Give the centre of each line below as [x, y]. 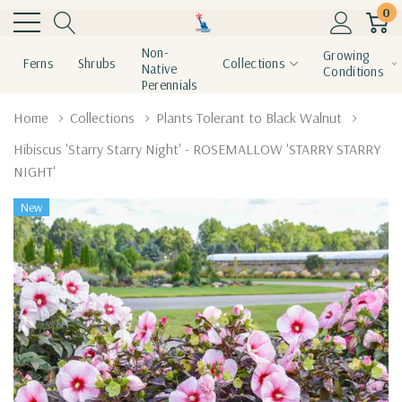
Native [159, 69]
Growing [346, 55]
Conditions [354, 71]
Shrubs [96, 63]
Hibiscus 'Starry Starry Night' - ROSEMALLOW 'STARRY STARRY [197, 149]
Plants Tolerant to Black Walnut [249, 118]
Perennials [169, 85]
